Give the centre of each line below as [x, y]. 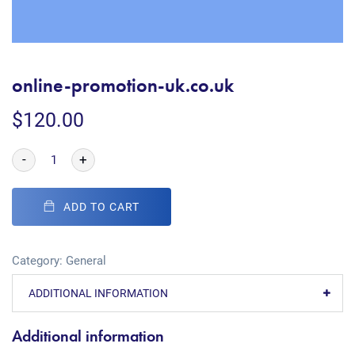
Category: [39, 261]
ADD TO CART [101, 207]
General [86, 261]
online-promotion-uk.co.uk [123, 85]
